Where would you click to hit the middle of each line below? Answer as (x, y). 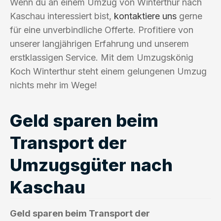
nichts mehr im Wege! (54, 85)
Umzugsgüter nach (91, 165)
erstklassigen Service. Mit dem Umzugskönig (102, 57)
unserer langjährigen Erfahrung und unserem (99, 43)
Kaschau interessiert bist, (62, 16)
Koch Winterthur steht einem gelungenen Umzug (108, 71)
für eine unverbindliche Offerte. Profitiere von (102, 30)
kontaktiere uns (145, 16)
